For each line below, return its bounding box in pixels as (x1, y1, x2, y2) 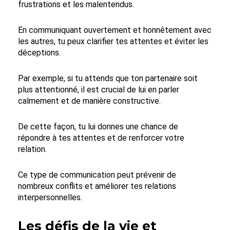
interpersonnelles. (18, 192, 82, 202)
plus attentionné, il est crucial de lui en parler (18, 84, 179, 94)
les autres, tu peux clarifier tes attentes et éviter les (18, 36, 208, 46)
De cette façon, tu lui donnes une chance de (18, 121, 178, 131)
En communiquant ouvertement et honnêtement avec (18, 25, 212, 35)
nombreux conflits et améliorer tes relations (18, 181, 176, 191)
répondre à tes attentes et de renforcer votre (18, 132, 184, 143)
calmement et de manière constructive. (18, 95, 161, 106)
